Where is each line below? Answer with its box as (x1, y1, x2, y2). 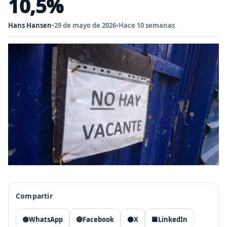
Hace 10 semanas (119, 21, 175, 30)
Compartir (16, 191, 53, 201)
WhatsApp (29, 215, 63, 224)
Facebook (83, 215, 114, 224)
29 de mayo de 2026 (54, 21, 116, 30)
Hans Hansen (8, 21, 52, 30)
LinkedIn (158, 215, 187, 224)
